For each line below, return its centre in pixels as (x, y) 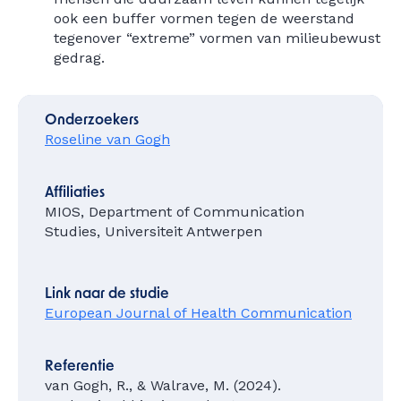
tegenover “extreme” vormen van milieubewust (217, 38)
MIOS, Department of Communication (175, 212)
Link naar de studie (107, 294)
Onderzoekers (92, 121)
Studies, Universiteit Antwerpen (154, 231)
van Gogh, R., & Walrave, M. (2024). (163, 385)
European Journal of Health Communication (198, 313)
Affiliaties (75, 193)
